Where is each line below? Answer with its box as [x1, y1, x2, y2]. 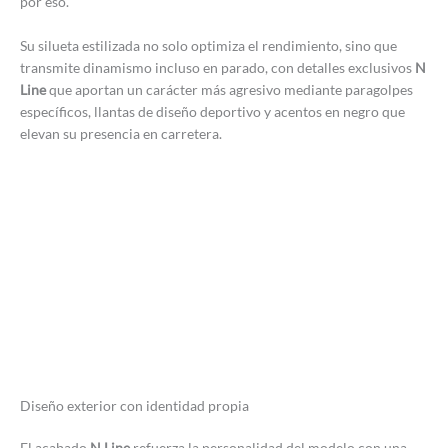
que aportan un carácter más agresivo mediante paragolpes [46, 80, 413, 98]
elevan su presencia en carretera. [20, 124, 222, 142]
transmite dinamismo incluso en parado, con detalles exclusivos [20, 58, 415, 76]
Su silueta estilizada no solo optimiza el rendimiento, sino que [20, 36, 397, 54]
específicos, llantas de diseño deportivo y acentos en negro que [20, 102, 405, 120]
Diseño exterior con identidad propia [20, 396, 249, 414]
